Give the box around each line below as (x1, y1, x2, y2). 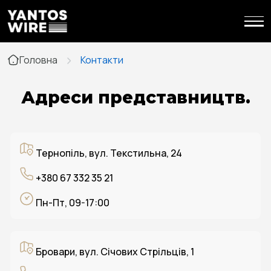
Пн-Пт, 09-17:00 (34, 196, 109, 209)
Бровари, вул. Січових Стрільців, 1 (34, 245, 194, 258)
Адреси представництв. (21, 87, 250, 108)
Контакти (80, 53, 123, 67)
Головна (19, 53, 57, 67)
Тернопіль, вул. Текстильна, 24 (34, 146, 182, 160)
